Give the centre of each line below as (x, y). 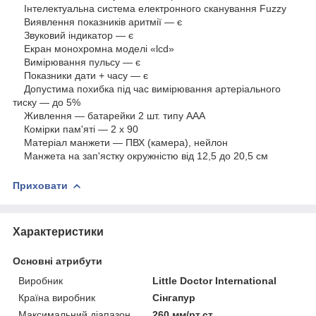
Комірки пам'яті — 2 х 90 (75, 129)
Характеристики (58, 231)
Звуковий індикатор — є (73, 35)
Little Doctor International (215, 280)
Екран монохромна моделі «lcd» (93, 48)
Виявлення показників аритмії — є (97, 22)
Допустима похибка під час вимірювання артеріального (147, 89)
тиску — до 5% (47, 102)
